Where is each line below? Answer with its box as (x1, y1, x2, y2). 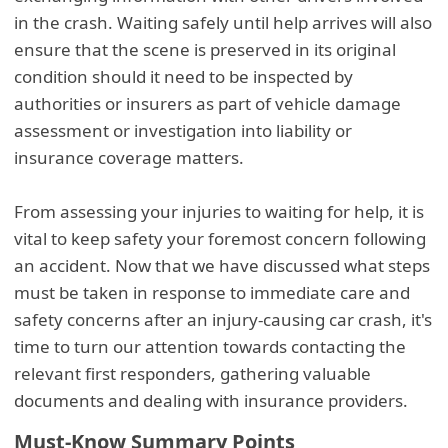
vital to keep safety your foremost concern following (14, 226, 427, 250)
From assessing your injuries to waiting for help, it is (14, 199, 425, 223)
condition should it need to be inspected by (14, 64, 354, 88)
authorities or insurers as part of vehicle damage (14, 91, 402, 115)
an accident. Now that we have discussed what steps (14, 253, 431, 277)
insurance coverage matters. (14, 145, 245, 169)
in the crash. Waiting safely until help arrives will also (14, 10, 433, 34)
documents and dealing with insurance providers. (14, 388, 409, 412)
